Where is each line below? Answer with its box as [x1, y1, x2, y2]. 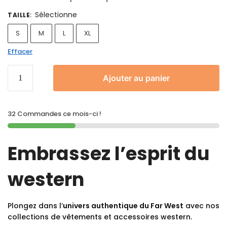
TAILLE [8, 10, 30, 19]
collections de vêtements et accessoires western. [8, 211, 192, 222]
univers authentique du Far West [63, 200, 183, 211]
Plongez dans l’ [8, 200, 63, 211]
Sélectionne [35, 9, 77, 20]
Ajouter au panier [103, 72, 170, 83]
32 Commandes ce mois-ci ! [8, 108, 101, 119]
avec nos [183, 200, 219, 211]
